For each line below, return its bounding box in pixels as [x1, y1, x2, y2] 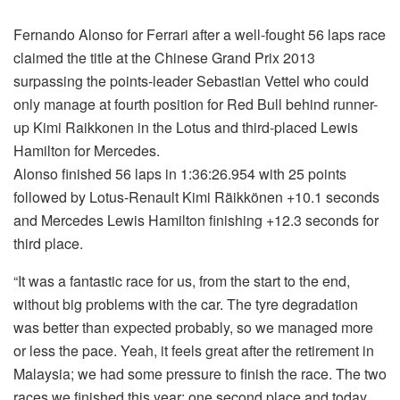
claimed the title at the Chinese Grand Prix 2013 [13, 46, 315, 68]
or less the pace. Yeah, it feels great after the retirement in [13, 339, 374, 361]
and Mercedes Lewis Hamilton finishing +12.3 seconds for [13, 209, 379, 230]
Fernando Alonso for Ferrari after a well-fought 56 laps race [13, 23, 386, 45]
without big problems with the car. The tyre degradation [13, 293, 358, 314]
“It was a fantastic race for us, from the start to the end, [13, 270, 350, 291]
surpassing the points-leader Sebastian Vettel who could [13, 70, 369, 91]
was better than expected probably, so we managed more [13, 316, 373, 337]
